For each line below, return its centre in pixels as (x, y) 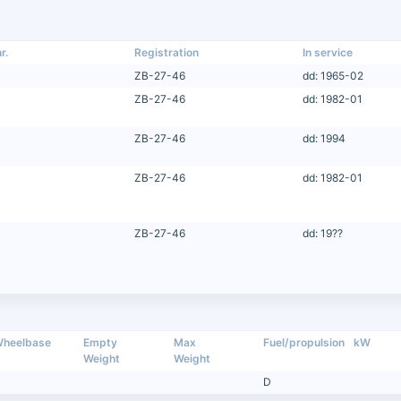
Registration (167, 52)
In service (327, 52)
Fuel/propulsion (304, 342)
